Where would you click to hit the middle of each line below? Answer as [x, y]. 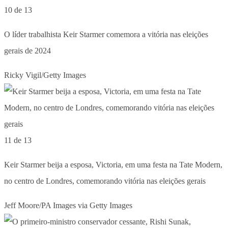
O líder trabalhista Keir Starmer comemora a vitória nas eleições [106, 34]
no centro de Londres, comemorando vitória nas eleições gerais [105, 181]
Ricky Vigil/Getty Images [45, 75]
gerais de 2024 [27, 50]
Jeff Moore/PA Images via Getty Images [68, 205]
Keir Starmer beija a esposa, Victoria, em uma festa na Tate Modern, [113, 164]
